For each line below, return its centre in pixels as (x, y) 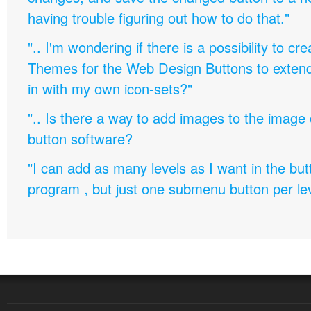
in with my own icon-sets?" (110, 89)
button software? (80, 138)
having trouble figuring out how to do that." (159, 18)
